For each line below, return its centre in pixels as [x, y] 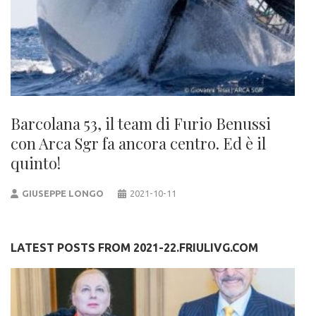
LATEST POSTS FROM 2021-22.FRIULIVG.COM [134, 248]
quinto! [36, 163]
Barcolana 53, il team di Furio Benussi [141, 123]
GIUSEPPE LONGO [63, 193]
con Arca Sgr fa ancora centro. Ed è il [138, 143]
